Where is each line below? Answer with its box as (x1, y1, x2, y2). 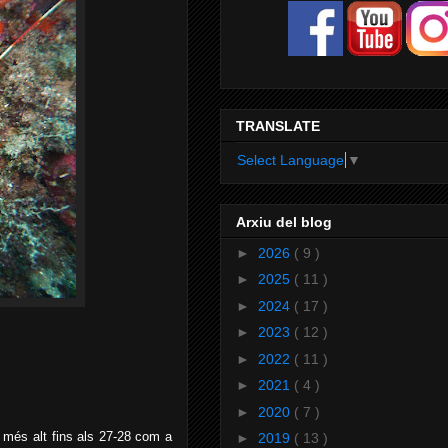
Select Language (237, 152, 344, 169)
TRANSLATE (236, 118, 320, 135)
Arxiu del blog (236, 213, 332, 230)
